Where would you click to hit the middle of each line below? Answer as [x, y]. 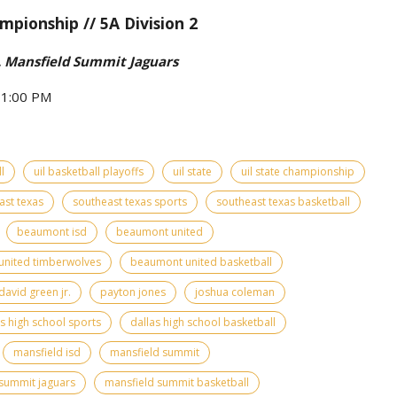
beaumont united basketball [201, 261]
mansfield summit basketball [177, 382]
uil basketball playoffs [89, 171]
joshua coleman [235, 292]
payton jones [133, 292]
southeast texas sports [130, 201]
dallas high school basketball [203, 322]
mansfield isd [47, 352]
